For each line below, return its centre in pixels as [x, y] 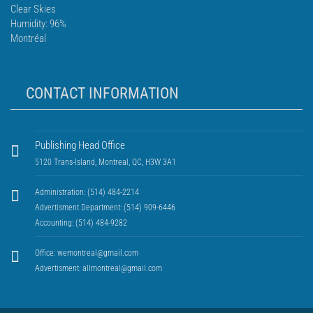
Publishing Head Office [80, 145]
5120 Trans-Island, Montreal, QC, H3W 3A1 [105, 162]
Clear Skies [33, 9]
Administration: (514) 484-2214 [87, 192]
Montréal [28, 38]
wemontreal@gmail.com [98, 253]
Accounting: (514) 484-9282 [81, 223]
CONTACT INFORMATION [102, 93]
